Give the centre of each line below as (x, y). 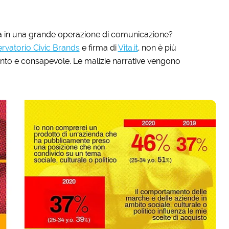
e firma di (99, 48)
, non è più (157, 48)
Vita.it (128, 48)
